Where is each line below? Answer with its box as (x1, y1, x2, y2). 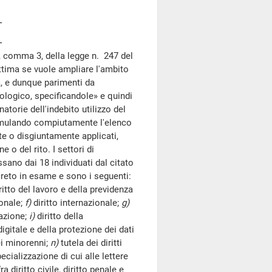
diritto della (37, 211, 83, 222)
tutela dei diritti (61, 237, 122, 248)
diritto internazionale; (33, 197, 121, 208)
